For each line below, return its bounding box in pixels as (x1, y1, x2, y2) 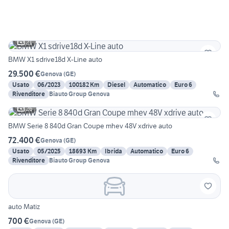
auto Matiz (24, 202, 40, 212)
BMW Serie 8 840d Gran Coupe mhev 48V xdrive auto (8, 121, 172, 131)
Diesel (107, 81, 125, 89)
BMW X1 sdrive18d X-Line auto (8, 55, 102, 64)
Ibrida (105, 147, 122, 155)
